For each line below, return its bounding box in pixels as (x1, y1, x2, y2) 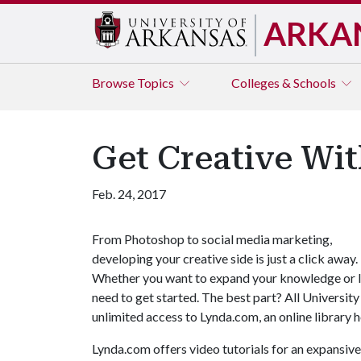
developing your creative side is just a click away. (92, 251, 358, 266)
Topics (137, 75, 176, 90)
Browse (92, 75, 137, 90)
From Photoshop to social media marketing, (92, 231, 332, 247)
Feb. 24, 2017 (92, 186, 166, 201)
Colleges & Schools (231, 75, 338, 90)
